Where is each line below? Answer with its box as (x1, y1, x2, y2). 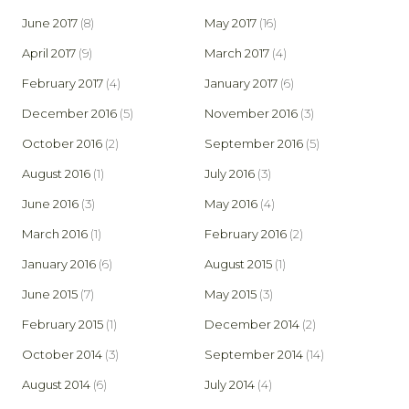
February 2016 (204, 226, 287, 242)
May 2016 (204, 196, 257, 212)
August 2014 (22, 377, 90, 393)
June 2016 (22, 196, 79, 212)
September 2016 (204, 136, 303, 152)
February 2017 (22, 76, 103, 91)
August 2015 (204, 257, 272, 272)
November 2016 (204, 106, 298, 121)
